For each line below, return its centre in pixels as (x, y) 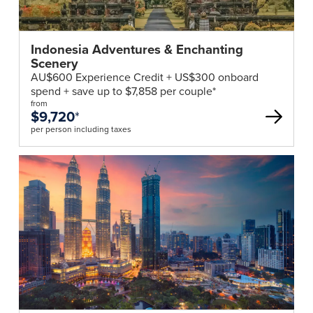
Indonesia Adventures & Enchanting (137, 49)
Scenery (54, 63)
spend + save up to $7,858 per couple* (123, 91)
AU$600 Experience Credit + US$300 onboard (144, 77)
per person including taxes (81, 129)
